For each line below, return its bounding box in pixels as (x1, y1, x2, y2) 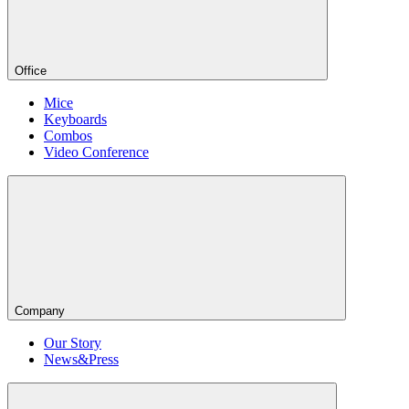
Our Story (44, 335, 101, 351)
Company (15, 304, 65, 318)
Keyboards (44, 111, 107, 127)
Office (15, 64, 47, 78)
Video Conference (44, 144, 149, 160)
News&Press (44, 351, 119, 367)
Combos (44, 128, 92, 143)
